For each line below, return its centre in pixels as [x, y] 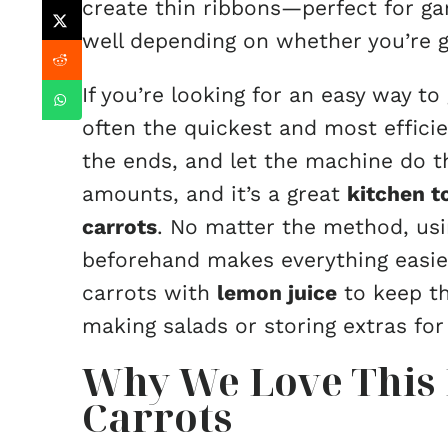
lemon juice [277, 292]
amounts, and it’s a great [214, 193]
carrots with [149, 292]
